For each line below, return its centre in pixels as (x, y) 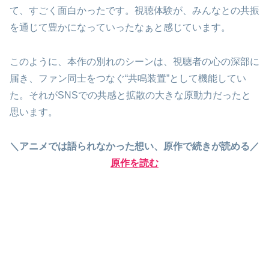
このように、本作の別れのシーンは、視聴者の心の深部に (134, 62)
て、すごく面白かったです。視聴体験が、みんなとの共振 (134, 11)
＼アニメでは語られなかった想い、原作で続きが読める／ (134, 146)
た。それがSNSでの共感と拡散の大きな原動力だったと (130, 95)
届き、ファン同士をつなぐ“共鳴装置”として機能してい (128, 79)
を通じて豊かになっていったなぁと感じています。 (120, 28)
